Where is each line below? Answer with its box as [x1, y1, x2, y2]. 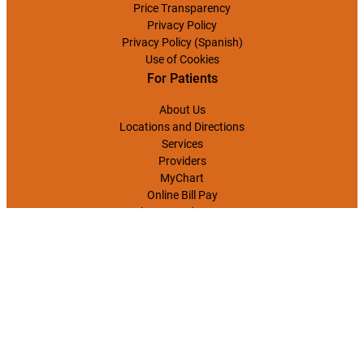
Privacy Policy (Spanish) [121, 35, 243, 49]
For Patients [146, 70, 218, 86]
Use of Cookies [145, 52, 219, 66]
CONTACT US [143, 319, 221, 336]
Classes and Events [133, 205, 231, 219]
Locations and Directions [119, 119, 245, 133]
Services [161, 136, 203, 150]
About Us [158, 102, 206, 116]
